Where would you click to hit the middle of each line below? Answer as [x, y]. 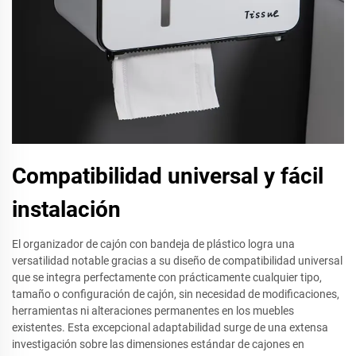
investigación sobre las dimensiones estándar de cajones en [158, 344]
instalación [66, 210]
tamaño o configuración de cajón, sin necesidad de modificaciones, [176, 294]
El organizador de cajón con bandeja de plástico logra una [153, 244]
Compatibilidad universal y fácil [168, 176]
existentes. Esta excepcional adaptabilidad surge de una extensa [170, 328]
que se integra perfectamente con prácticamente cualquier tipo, [167, 278]
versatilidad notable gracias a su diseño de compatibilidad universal [177, 261]
